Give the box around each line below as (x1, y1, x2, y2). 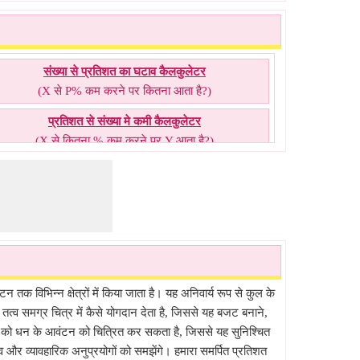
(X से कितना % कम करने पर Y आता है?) (35, 134, 214, 147)
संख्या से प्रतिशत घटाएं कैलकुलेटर (50, 165, 198, 178)
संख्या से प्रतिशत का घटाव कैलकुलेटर (43, 65, 206, 78)
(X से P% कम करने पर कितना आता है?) (37, 84, 211, 97)
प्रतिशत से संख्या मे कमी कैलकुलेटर (47, 115, 201, 128)
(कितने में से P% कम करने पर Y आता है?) (34, 184, 215, 197)
